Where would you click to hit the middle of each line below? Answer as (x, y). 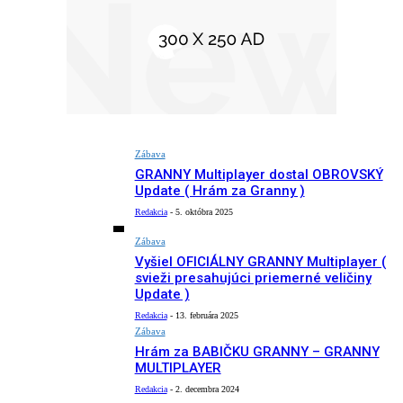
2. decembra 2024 (207, 390)
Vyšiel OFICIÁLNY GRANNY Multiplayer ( (260, 262)
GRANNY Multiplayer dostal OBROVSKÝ (259, 175)
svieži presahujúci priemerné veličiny (253, 278)
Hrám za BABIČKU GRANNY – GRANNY (257, 352)
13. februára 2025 (206, 316)
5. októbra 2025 (204, 212)
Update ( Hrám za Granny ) (219, 191)
